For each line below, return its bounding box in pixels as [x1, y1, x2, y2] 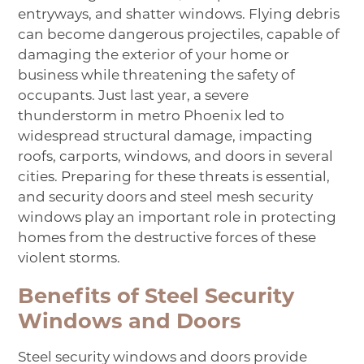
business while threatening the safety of [18, 69, 296, 84]
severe [205, 89, 249, 104]
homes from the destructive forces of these [18, 232, 317, 246]
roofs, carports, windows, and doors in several [18, 150, 334, 165]
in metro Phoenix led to [117, 110, 285, 124]
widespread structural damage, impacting [18, 130, 314, 145]
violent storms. [18, 252, 121, 266]
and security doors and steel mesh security [18, 191, 314, 206]
